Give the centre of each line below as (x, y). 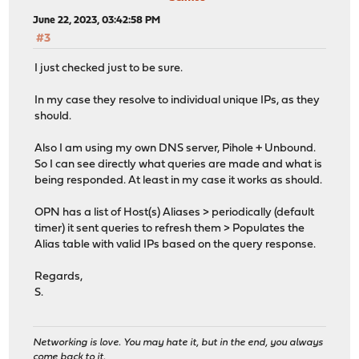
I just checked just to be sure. (109, 68)
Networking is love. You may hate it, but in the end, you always (178, 342)
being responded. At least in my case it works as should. (179, 180)
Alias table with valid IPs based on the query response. (175, 244)
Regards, (59, 276)
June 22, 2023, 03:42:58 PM (97, 21)
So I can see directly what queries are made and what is (179, 164)
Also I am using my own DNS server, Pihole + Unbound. (175, 148)
